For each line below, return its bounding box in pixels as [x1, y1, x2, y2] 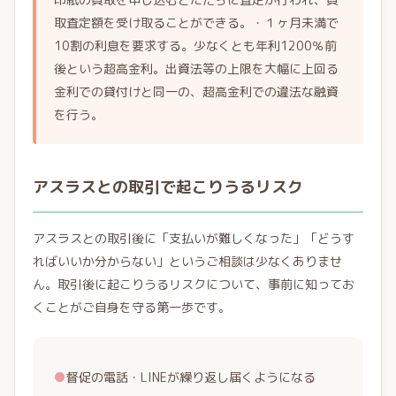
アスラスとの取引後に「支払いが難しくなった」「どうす [33, 230, 354, 247]
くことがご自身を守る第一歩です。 [33, 299, 231, 316]
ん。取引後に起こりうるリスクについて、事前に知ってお [33, 276, 354, 293]
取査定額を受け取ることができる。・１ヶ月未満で [54, 14, 339, 31]
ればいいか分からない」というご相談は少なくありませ [33, 253, 342, 270]
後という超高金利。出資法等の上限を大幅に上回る [54, 60, 339, 77]
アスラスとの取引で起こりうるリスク [33, 176, 303, 198]
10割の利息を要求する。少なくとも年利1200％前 [54, 37, 337, 54]
